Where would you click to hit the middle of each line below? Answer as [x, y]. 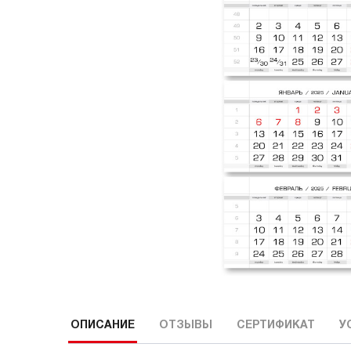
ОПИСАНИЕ [103, 326]
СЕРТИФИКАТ [276, 326]
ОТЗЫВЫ [186, 326]
